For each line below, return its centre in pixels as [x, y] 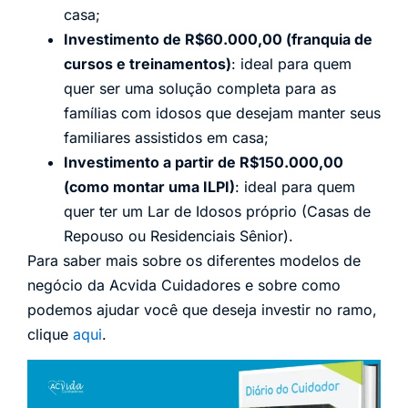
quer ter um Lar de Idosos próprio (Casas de [217, 211]
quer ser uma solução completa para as [200, 88]
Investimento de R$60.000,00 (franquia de [218, 39]
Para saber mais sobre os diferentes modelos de [194, 260]
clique [50, 334]
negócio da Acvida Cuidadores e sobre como [184, 285]
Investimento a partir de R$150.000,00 [204, 162]
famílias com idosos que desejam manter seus [222, 112]
